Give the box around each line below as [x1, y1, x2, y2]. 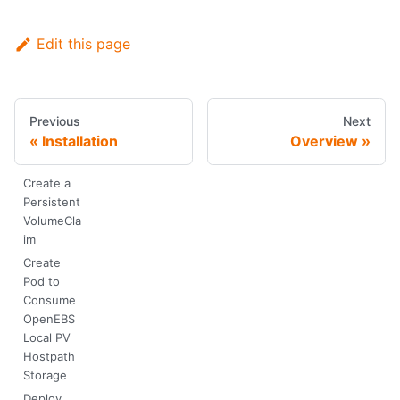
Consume [22, 292, 76, 307]
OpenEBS [22, 311, 75, 326]
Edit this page [36, 35, 130, 54]
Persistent [22, 194, 80, 209]
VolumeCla [22, 212, 81, 228]
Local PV [22, 329, 71, 345]
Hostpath [22, 348, 75, 363]
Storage [22, 367, 67, 382]
